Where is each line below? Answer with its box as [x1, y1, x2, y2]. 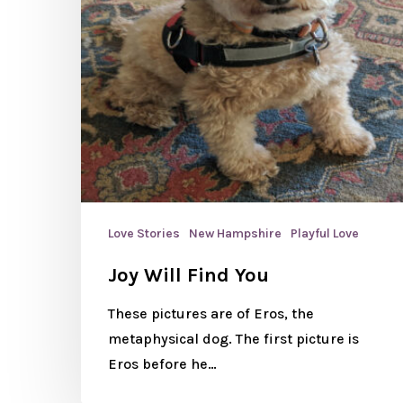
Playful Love [291, 226, 359, 242]
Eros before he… [108, 355, 217, 373]
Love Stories [108, 226, 180, 242]
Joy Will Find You [108, 264, 269, 288]
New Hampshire [189, 226, 282, 242]
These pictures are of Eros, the [108, 305, 314, 323]
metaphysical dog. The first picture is [108, 330, 359, 348]
